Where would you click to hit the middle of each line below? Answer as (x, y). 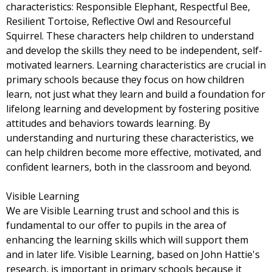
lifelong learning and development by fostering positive (133, 108)
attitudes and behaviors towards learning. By (108, 123)
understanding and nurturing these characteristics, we (130, 138)
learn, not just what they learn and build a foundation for (136, 94)
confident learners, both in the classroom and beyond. (129, 167)
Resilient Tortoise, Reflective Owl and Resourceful (118, 21)
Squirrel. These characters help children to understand (130, 36)
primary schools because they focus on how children (125, 79)
